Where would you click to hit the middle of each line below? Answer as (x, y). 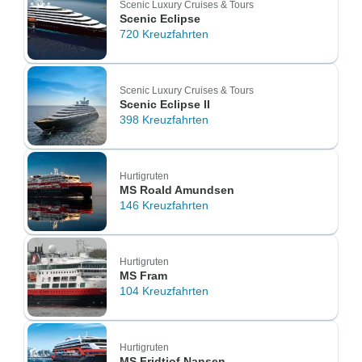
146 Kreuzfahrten (164, 205)
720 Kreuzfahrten (164, 34)
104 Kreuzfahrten (164, 291)
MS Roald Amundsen (177, 190)
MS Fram (143, 276)
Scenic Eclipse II (165, 104)
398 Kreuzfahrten (164, 120)
